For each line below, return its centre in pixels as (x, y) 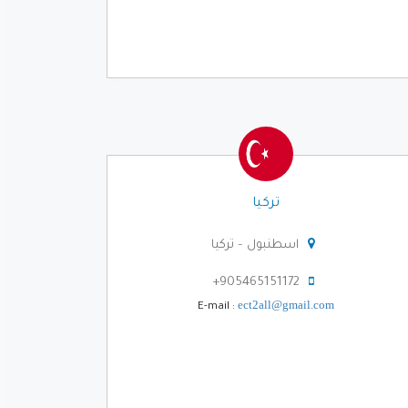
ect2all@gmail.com (286, 304)
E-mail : (218, 306)
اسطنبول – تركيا (255, 245)
